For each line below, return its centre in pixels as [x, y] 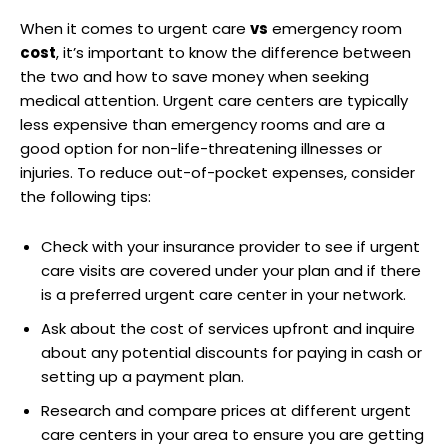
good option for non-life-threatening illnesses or [201, 148]
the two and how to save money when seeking [194, 76]
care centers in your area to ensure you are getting [232, 434]
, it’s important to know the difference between [233, 52]
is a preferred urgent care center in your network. [223, 294]
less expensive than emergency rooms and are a [202, 124]
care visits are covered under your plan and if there [231, 270]
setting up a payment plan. [142, 376]
